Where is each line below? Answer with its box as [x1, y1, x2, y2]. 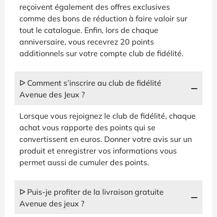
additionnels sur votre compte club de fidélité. [19, 48, 184, 58]
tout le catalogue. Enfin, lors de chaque [19, 25, 158, 35]
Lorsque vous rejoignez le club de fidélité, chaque [19, 110, 196, 121]
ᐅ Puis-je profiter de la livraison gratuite [19, 186, 164, 197]
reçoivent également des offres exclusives [19, 1, 170, 12]
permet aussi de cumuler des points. [19, 157, 149, 167]
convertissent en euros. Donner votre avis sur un [19, 134, 192, 144]
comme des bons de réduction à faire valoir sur [19, 13, 187, 23]
